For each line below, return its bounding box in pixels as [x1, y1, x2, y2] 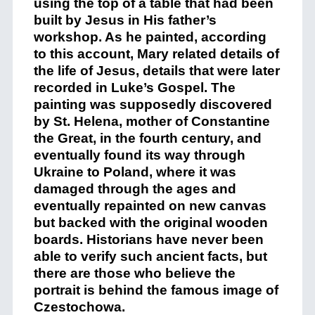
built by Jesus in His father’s [33, 13, 217, 28]
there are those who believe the [33, 266, 236, 281]
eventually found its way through [33, 148, 245, 163]
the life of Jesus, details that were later [33, 63, 280, 79]
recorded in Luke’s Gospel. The [33, 80, 236, 96]
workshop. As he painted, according [33, 30, 266, 45]
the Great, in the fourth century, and [33, 131, 262, 146]
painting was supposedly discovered [33, 97, 272, 112]
